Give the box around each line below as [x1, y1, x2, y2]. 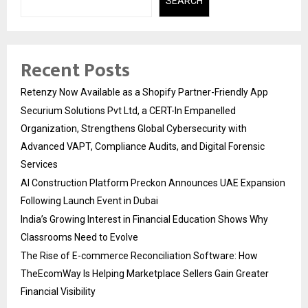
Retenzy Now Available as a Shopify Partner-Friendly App [21, 87, 268, 98]
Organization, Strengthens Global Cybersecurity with [21, 123, 247, 135]
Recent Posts [21, 54, 130, 87]
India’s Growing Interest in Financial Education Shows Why [21, 214, 268, 225]
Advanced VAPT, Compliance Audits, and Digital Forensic [21, 141, 265, 153]
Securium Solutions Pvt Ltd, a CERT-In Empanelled [21, 105, 236, 117]
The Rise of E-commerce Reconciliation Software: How [21, 250, 258, 262]
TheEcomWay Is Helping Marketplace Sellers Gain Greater [21, 268, 269, 280]
